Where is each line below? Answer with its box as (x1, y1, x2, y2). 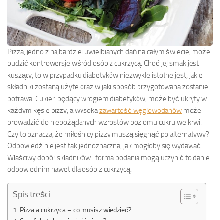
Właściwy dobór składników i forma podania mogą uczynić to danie (7, 153, 210, 162)
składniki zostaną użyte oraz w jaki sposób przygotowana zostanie (7, 82, 208, 91)
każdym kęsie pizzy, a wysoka (7, 106, 99, 115)
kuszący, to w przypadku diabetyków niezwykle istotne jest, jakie (7, 70, 203, 80)
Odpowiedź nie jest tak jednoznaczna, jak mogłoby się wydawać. (7, 141, 202, 150)
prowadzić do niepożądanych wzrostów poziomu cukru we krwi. (7, 117, 202, 127)
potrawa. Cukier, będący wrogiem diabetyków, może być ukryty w (7, 94, 207, 103)
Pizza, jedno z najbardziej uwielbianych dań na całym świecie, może (7, 47, 210, 56)
